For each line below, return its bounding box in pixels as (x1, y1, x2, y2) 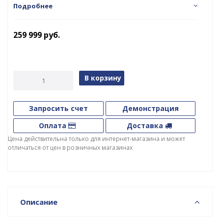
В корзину (84, 73, 121, 83)
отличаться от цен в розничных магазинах (8, 143, 133, 152)
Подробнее (13, 1, 53, 11)
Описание (20, 197, 57, 207)
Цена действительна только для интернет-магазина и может (8, 135, 185, 143)
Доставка (126, 121, 165, 131)
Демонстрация (122, 104, 179, 113)
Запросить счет (28, 104, 88, 113)
